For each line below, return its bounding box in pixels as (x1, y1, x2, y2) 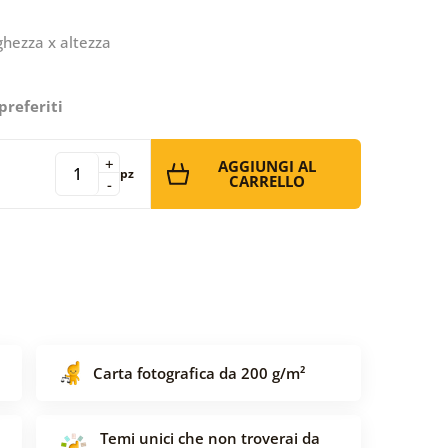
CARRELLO (229, 170, 305, 191)
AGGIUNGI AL (218, 155, 316, 176)
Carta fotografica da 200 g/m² (93, 362, 305, 383)
